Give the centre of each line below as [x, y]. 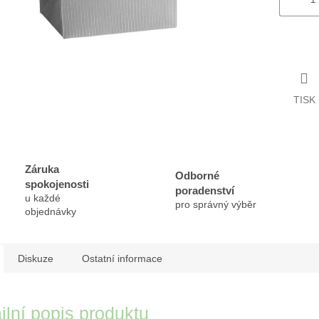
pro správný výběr [215, 205]
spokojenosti [57, 184]
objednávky [51, 211]
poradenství [204, 191]
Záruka [42, 169]
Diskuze [36, 258]
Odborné [197, 176]
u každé [43, 198]
